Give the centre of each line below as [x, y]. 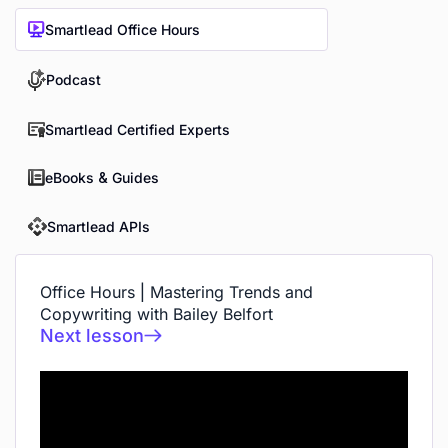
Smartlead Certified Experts [137, 129]
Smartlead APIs [98, 226]
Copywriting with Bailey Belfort [156, 314]
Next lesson [92, 335]
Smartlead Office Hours [122, 29]
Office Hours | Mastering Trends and [176, 292]
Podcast [73, 79]
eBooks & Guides [102, 177]
